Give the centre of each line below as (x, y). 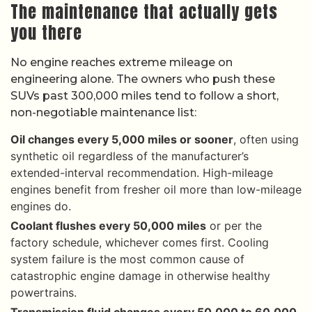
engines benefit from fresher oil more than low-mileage (156, 189)
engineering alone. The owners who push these (143, 79)
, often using (266, 139)
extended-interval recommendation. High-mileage (142, 172)
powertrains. (44, 292)
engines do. (41, 206)
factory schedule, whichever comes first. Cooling (140, 242)
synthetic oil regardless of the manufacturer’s (130, 156)
